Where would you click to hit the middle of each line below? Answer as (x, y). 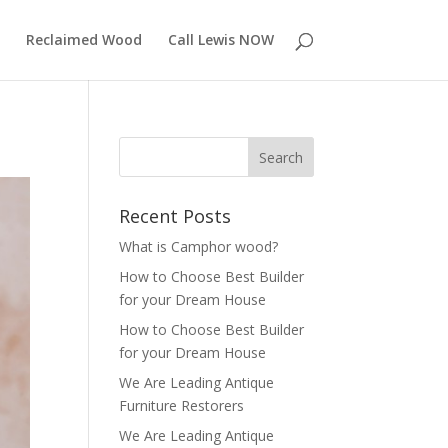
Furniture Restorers (182, 405)
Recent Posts (175, 216)
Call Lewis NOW (220, 39)
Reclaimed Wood (83, 39)
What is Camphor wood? (199, 246)
